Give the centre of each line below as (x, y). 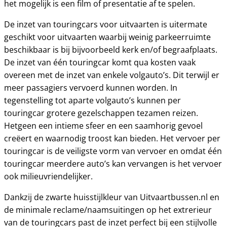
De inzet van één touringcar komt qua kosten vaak (100, 62)
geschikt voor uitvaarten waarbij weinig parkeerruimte (107, 37)
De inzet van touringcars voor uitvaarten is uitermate (106, 24)
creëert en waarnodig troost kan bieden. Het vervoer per (112, 138)
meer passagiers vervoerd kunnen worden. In (91, 88)
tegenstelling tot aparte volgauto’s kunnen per (92, 100)
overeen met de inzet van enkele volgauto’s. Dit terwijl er (112, 75)
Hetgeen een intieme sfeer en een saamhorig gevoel (103, 126)
